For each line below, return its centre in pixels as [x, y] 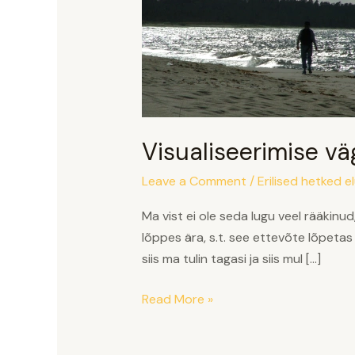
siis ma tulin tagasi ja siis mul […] [231, 258]
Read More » [177, 299]
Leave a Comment [194, 181]
